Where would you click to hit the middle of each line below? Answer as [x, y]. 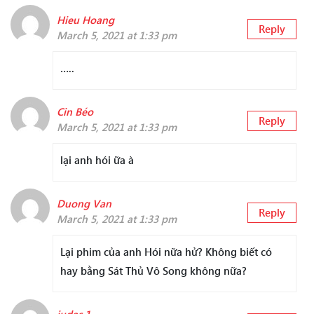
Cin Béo [75, 112]
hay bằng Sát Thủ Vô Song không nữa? [153, 271]
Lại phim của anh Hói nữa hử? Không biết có [166, 252]
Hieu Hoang [86, 20]
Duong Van [84, 204]
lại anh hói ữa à [97, 160]
